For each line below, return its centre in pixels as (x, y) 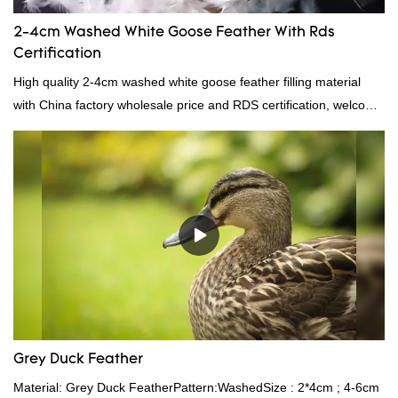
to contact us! (51, 128)
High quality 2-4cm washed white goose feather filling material (187, 82)
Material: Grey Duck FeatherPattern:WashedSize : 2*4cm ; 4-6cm (196, 387)
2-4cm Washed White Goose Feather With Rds (174, 33)
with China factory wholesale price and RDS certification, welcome (198, 105)
